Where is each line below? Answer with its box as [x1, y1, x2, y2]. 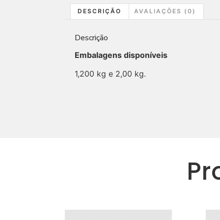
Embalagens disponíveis [75, 50, 167, 60]
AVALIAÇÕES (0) [134, 7, 196, 15]
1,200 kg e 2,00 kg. [75, 69, 146, 79]
